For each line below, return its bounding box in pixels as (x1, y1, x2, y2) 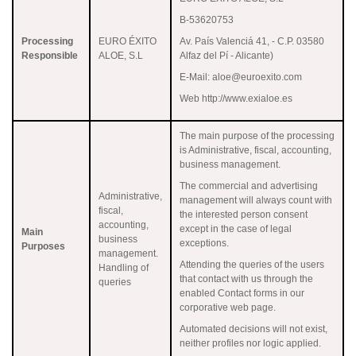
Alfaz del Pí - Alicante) (180, 49, 273, 61)
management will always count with (180, 194, 332, 206)
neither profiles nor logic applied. (180, 337, 321, 349)
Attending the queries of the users (180, 258, 324, 270)
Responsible (21, 49, 78, 61)
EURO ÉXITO (99, 35, 157, 47)
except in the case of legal (180, 222, 292, 234)
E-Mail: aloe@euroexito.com (180, 71, 302, 83)
